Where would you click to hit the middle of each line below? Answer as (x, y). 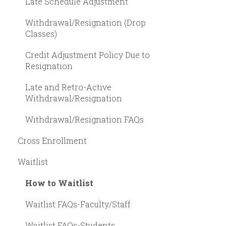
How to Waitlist (59, 183)
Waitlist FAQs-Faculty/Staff (78, 204)
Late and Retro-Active (68, 87)
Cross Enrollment (52, 140)
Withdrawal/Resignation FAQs (84, 119)
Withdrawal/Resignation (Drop (86, 22)
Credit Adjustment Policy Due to (88, 54)
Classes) (41, 33)
